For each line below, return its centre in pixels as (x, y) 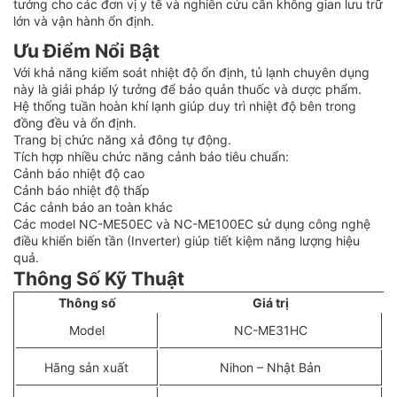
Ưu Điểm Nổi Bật (86, 51)
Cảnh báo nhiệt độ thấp (82, 190)
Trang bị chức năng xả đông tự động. (122, 139)
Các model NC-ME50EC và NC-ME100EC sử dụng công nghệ (192, 223)
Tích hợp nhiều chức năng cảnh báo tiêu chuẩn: (151, 156)
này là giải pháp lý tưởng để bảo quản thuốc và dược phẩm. (187, 89)
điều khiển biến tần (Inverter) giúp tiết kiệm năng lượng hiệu (187, 240)
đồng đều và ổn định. (75, 122)
